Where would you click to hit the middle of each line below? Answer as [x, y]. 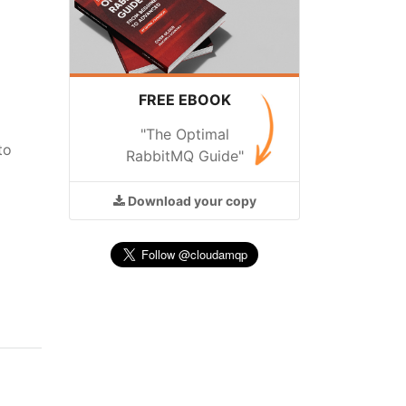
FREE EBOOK [184, 100]
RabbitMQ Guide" [184, 156]
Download [159, 201]
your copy [225, 201]
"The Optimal [184, 134]
